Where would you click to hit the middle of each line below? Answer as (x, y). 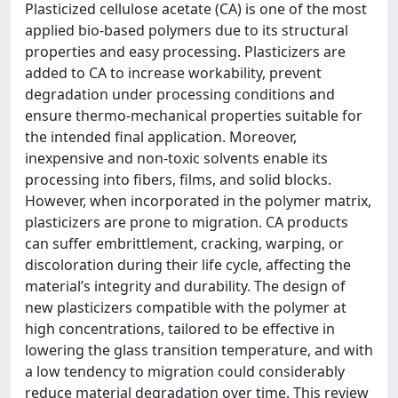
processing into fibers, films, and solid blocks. (178, 179)
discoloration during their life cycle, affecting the (188, 265)
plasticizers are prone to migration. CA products (187, 222)
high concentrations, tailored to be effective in (180, 329)
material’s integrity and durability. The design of (185, 286)
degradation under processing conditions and (180, 94)
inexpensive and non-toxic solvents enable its (176, 158)
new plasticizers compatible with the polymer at (186, 307)
